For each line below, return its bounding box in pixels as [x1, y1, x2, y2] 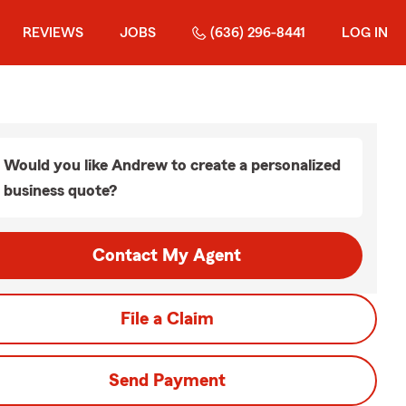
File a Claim [120, 310, 214, 328]
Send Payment [108, 372, 226, 390]
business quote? [4, 182, 117, 198]
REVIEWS [23, 25, 83, 40]
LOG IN [342, 25, 388, 40]
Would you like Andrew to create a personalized [4, 157, 341, 173]
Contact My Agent [92, 246, 241, 265]
